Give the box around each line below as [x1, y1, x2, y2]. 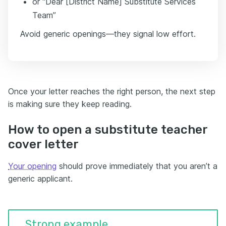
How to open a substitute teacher [8, 123, 207, 137]
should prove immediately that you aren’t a [56, 161, 217, 172]
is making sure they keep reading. [8, 99, 132, 109]
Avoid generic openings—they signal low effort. [20, 29, 196, 39]
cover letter [8, 137, 79, 152]
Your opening [8, 161, 56, 172]
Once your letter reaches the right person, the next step [8, 86, 215, 97]
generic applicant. [8, 174, 73, 184]
